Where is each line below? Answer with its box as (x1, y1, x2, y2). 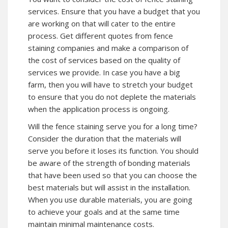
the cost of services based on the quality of (28, 54, 180, 65)
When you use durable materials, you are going (28, 194, 192, 205)
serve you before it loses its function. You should (28, 145, 198, 156)
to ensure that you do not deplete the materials (28, 91, 196, 102)
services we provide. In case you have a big (28, 67, 180, 77)
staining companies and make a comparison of (28, 42, 188, 53)
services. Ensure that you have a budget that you (28, 6, 200, 16)
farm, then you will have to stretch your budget (28, 79, 193, 90)
